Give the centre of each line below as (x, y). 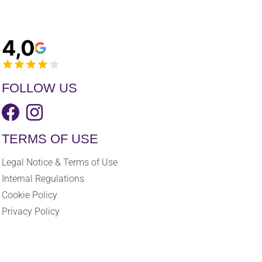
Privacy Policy (31, 211)
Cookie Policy (30, 195)
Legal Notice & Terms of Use (60, 162)
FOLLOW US (39, 88)
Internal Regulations (43, 178)
